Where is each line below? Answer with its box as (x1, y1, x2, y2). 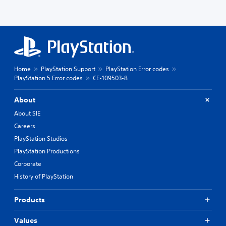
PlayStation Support (41, 64, 95, 73)
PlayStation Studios (14, 134, 68, 143)
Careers (14, 121, 35, 130)
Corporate (14, 159, 41, 168)
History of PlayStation (14, 172, 73, 181)
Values (14, 215, 37, 225)
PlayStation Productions (14, 146, 80, 155)
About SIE (14, 108, 40, 118)
